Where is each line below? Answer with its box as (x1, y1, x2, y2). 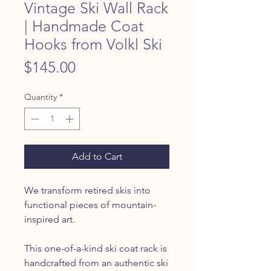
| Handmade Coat (24, 16, 143, 35)
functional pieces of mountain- (24, 198, 156, 211)
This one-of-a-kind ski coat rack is (24, 242, 167, 254)
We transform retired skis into (24, 184, 151, 196)
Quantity (24, 91, 57, 102)
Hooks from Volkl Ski (24, 34, 162, 53)
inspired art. (24, 213, 75, 225)
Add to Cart (71, 150, 122, 162)
